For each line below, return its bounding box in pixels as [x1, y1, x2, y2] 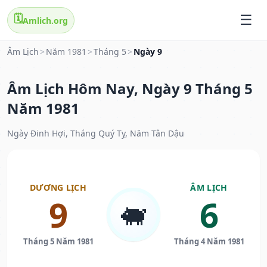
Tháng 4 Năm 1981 [173, 236, 244, 247]
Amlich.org [23, 14, 68, 26]
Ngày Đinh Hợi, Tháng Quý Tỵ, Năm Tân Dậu [7, 128, 184, 139]
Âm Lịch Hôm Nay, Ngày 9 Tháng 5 [7, 79, 253, 99]
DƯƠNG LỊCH [30, 182, 86, 194]
